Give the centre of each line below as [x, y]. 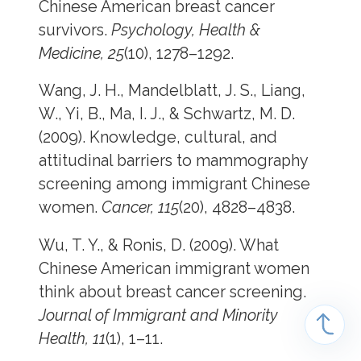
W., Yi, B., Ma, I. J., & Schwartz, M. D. [166, 114]
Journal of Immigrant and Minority [158, 315]
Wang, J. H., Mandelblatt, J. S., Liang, [172, 91]
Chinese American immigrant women [174, 268]
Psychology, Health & [185, 31]
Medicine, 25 [81, 54]
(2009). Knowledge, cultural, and [158, 138]
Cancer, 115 [140, 208]
